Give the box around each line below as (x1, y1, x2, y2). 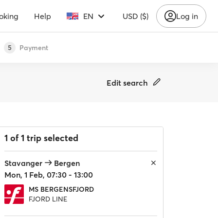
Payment (19, 43, 48, 52)
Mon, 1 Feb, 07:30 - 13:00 (4, 170, 93, 180)
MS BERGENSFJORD (29, 185, 94, 194)
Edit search (107, 78, 148, 88)
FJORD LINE (29, 195, 67, 203)
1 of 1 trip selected (4, 132, 78, 144)
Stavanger (4, 158, 42, 168)
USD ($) (123, 11, 148, 21)
